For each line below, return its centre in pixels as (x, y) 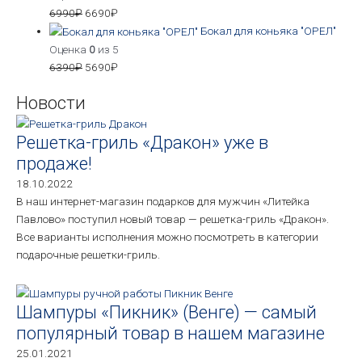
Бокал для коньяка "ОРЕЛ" (269, 30)
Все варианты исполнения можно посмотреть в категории (167, 237)
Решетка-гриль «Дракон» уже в (142, 143)
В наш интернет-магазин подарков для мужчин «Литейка (163, 202)
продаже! (54, 164)
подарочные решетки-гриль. (88, 255)
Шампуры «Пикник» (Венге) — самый (166, 312)
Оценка (69, 50)
